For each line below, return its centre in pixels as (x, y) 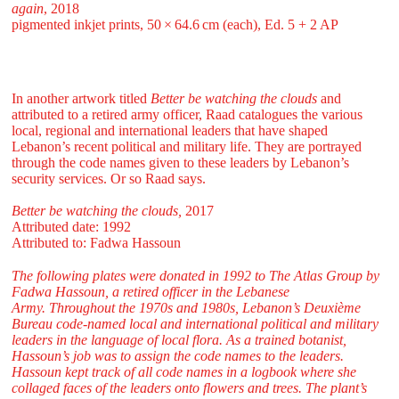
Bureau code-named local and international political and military (195, 324)
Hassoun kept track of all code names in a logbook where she (183, 372)
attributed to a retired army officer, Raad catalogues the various (187, 114)
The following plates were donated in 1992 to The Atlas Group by (195, 276)
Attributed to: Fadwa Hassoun (96, 243)
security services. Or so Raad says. (108, 178)
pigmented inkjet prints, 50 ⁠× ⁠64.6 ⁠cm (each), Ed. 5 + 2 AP (175, 24)
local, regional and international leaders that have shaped (169, 130)
